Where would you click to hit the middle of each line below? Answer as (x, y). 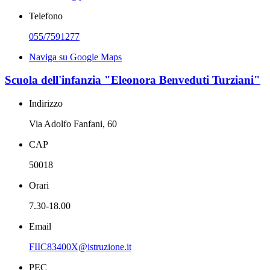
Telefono (46, 16)
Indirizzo (46, 104)
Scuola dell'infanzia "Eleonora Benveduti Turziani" (133, 80)
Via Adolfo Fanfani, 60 (73, 124)
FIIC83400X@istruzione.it (80, 247)
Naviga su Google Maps (75, 57)
